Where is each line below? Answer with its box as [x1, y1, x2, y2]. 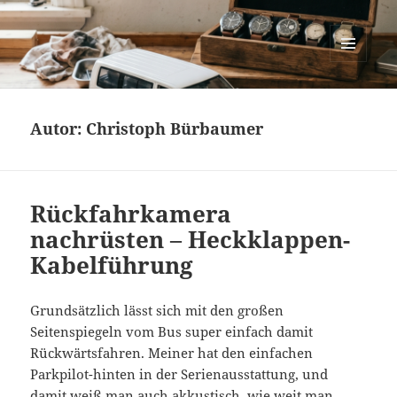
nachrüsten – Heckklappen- [30, 223, 351, 256]
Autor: [30, 118, 87, 140]
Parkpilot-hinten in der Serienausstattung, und [30, 365, 329, 384]
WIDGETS [330, 91, 380, 107]
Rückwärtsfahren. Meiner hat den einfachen [30, 344, 314, 362]
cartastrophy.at [30, 29, 183, 57]
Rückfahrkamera [30, 198, 232, 230]
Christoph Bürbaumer [86, 118, 264, 140]
